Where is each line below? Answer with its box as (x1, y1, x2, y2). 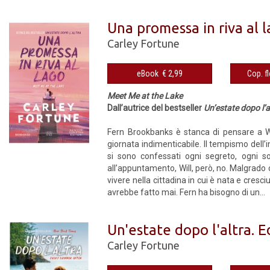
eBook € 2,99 (162, 69, 183, 78)
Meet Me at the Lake (107, 91, 183, 101)
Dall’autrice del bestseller (107, 103, 204, 113)
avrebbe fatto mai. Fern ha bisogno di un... (107, 187, 266, 197)
